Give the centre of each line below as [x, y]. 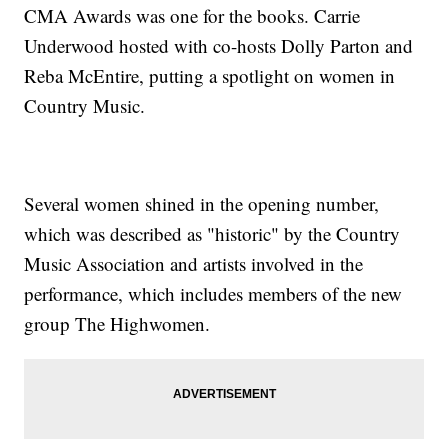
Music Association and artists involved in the [194, 263]
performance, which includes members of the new [213, 293]
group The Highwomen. [117, 323]
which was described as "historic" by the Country [212, 233]
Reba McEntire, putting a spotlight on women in [210, 75]
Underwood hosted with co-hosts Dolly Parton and [219, 45]
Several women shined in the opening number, [202, 203]
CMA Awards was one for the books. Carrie [192, 15]
